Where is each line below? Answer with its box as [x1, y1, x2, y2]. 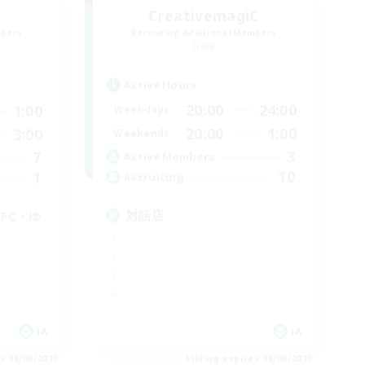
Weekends [113, 126, 170, 141]
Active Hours [124, 77, 197, 92]
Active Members [124, 149, 215, 165]
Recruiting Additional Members [130, 26, 277, 38]
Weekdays [113, 103, 170, 117]
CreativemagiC [147, 5, 260, 25]
